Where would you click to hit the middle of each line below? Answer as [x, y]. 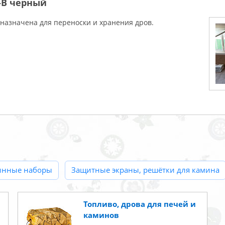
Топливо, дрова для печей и [139, 204]
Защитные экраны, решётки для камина [145, 170]
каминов [101, 215]
